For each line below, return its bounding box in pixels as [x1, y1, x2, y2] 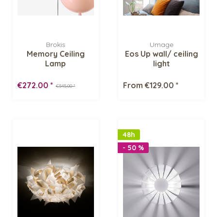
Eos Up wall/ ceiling [124, 49, 198, 59]
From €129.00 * [123, 80, 179, 91]
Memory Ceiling [26, 49, 85, 59]
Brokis [46, 40, 65, 49]
